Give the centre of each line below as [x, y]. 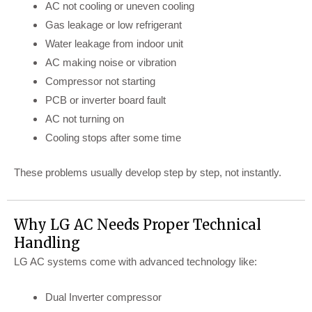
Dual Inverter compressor [103, 297]
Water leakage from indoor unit [114, 44]
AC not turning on [85, 119]
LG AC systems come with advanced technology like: [135, 261]
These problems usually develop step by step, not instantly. [148, 172]
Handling [47, 242]
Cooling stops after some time [113, 138]
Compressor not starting [100, 81]
